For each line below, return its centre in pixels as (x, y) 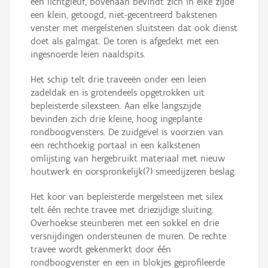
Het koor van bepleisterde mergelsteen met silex (127, 197)
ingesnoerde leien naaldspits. (88, 54)
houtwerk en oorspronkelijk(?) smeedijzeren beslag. (133, 172)
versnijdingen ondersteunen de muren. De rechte (128, 236)
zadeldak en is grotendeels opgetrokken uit (118, 93)
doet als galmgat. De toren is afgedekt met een (125, 41)
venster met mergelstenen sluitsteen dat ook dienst (134, 28)
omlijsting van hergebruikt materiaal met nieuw (128, 159)
